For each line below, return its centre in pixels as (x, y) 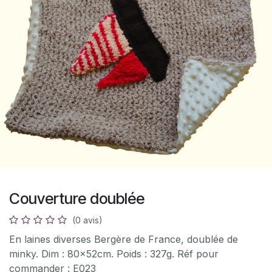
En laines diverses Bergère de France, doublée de (124, 240)
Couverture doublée (77, 199)
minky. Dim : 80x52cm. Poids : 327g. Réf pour (114, 254)
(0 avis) (87, 220)
